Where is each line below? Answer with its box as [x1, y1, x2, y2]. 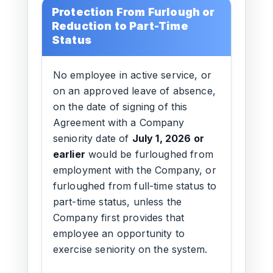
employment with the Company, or [52, 164, 216, 176]
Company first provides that [52, 211, 185, 224]
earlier [52, 148, 85, 160]
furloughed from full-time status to [52, 180, 217, 192]
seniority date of [52, 132, 132, 144]
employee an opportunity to [52, 227, 185, 239]
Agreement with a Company [52, 116, 185, 129]
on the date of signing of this [52, 101, 188, 113]
